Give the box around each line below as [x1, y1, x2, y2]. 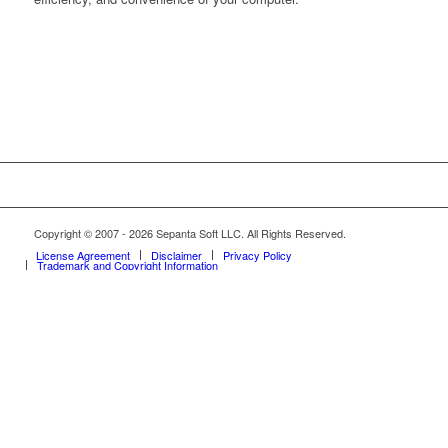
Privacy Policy [222, 247, 292, 264]
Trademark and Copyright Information [36, 257, 218, 274]
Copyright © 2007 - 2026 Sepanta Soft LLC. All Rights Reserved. [33, 225, 346, 242]
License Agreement [35, 247, 130, 264]
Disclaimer [150, 247, 202, 264]
